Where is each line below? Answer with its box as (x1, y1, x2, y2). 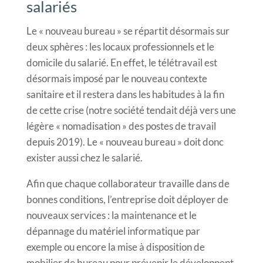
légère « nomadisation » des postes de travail (26, 119, 216, 132)
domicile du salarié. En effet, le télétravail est (26, 56, 217, 69)
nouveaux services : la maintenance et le (26, 208, 197, 221)
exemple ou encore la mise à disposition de (26, 240, 205, 253)
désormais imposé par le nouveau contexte (26, 72, 207, 85)
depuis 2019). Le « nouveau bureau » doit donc (26, 135, 224, 148)
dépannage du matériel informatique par (26, 224, 200, 237)
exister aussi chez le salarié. (26, 151, 143, 164)
